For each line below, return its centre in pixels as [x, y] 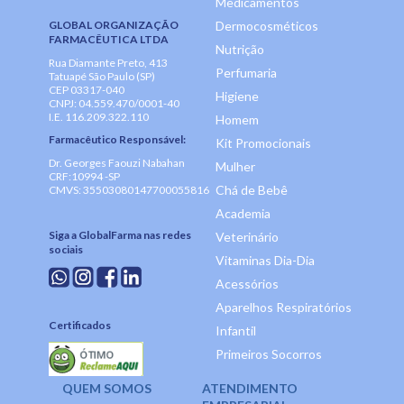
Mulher [235, 166]
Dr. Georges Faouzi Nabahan [117, 162]
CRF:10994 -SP [84, 176]
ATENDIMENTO [250, 388]
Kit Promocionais [263, 142]
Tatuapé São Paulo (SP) [102, 76]
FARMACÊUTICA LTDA [109, 39]
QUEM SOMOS [107, 388]
